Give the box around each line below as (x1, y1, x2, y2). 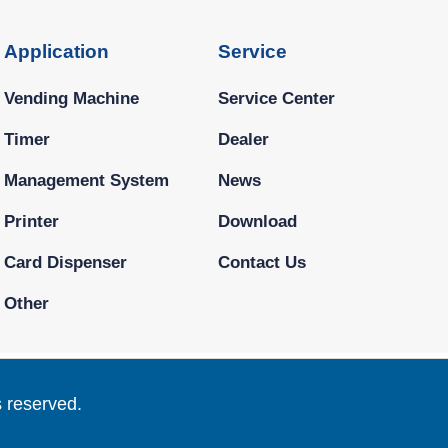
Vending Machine (4, 88, 140, 107)
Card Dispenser (4, 252, 128, 271)
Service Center (217, 88, 335, 107)
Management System (4, 170, 170, 189)
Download (217, 211, 297, 230)
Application (4, 41, 110, 62)
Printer (4, 211, 60, 230)
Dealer (217, 129, 269, 148)
